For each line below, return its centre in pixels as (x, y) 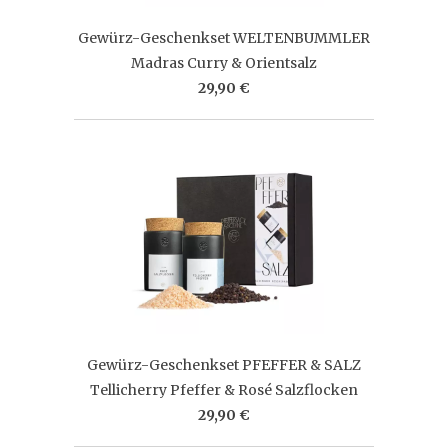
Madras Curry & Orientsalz (224, 62)
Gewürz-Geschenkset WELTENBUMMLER (224, 37)
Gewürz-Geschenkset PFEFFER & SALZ (224, 364)
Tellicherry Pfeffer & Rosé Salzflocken (224, 389)
